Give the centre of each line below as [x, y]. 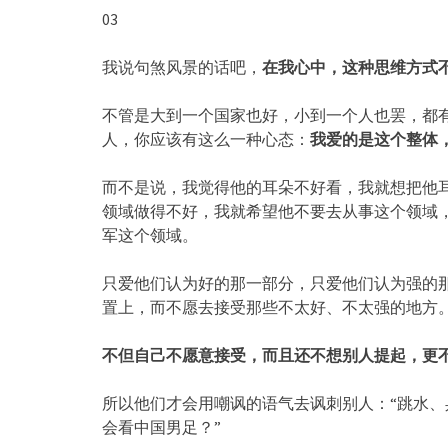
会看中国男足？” [161, 426]
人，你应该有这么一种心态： [206, 138]
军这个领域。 [150, 234]
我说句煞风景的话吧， [182, 66]
